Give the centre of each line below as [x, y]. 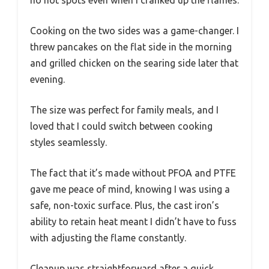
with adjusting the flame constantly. [108, 237]
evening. [47, 79]
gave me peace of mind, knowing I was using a [130, 189]
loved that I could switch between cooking [121, 126]
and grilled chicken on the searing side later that [134, 63]
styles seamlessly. [68, 142]
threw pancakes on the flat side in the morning [131, 47]
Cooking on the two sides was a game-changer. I [134, 30]
